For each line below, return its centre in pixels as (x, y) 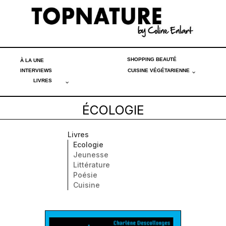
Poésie (85, 175)
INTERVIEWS (36, 71)
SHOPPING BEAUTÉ (152, 59)
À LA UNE (32, 61)
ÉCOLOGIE (113, 110)
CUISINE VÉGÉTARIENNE (159, 71)
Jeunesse (91, 155)
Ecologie (88, 145)
